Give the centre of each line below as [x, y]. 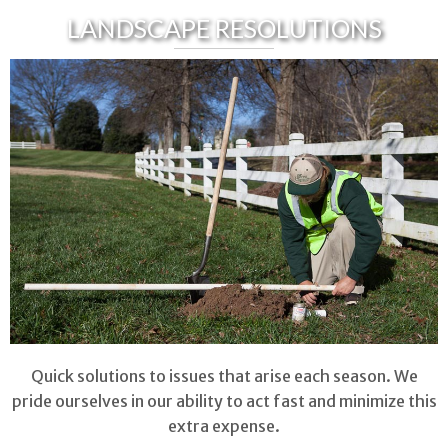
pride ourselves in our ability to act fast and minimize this [224, 401]
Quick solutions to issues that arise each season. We [224, 376]
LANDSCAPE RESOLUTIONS [224, 28]
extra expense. [224, 426]
